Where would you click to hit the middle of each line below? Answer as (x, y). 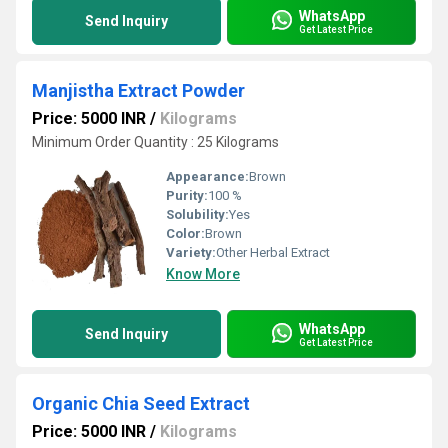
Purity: (187, 195)
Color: (185, 233)
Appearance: (207, 176)
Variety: (191, 252)
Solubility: (197, 214)
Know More (203, 274)
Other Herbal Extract (273, 252)
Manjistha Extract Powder (138, 90)
